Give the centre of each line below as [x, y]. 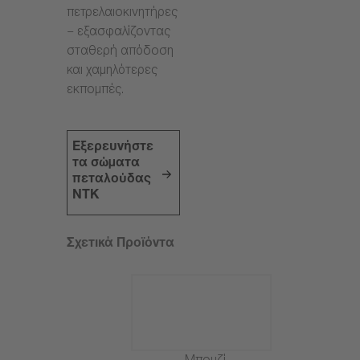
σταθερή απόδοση [120, 52]
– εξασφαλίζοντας [119, 33]
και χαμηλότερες [112, 72]
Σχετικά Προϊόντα [121, 245]
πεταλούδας [112, 181]
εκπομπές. [95, 91]
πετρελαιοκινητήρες [122, 14]
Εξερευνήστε [113, 149]
